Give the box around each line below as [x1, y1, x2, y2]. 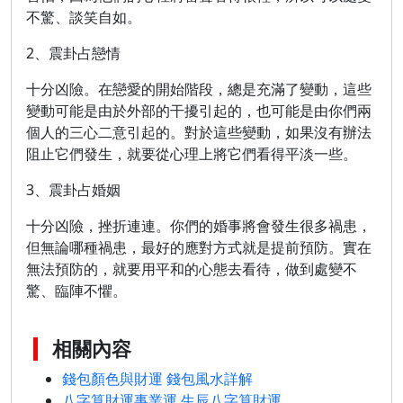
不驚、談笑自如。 [26, 7, 141, 27]
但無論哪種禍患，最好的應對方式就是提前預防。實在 [26, 237, 372, 257]
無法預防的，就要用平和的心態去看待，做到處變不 [26, 259, 357, 279]
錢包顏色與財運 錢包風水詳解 [62, 369, 253, 389]
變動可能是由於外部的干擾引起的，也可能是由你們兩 [26, 101, 372, 121]
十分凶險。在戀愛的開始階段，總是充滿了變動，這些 [26, 79, 372, 99]
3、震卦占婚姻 [26, 180, 121, 200]
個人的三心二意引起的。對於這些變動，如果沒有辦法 [26, 122, 372, 142]
